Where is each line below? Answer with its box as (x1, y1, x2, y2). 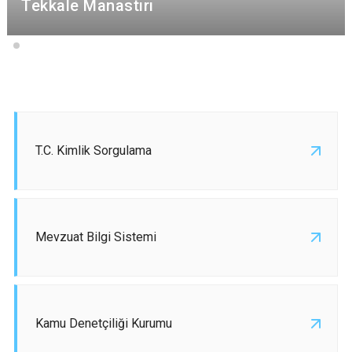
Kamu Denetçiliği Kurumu (35, 316, 172, 332)
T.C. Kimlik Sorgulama (35, 143, 152, 159)
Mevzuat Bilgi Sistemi (35, 229, 156, 245)
